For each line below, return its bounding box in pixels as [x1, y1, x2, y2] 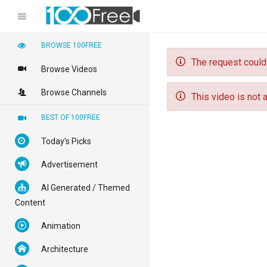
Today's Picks [41, 136, 91, 146]
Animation [41, 221, 80, 231]
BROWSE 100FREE [41, 41, 102, 49]
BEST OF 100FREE [41, 113, 100, 122]
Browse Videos [41, 64, 97, 74]
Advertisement [41, 160, 98, 169]
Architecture [41, 244, 88, 254]
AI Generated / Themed [41, 183, 130, 193]
